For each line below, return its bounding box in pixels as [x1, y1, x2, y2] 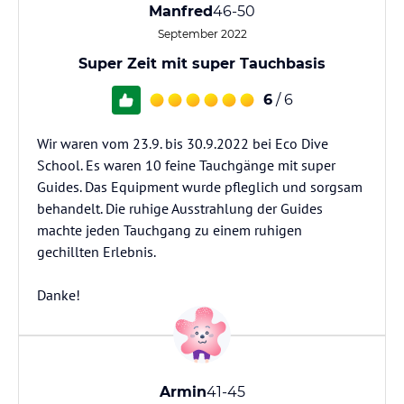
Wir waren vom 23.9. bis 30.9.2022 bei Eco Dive [37, 134, 328, 152]
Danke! [37, 286, 80, 304]
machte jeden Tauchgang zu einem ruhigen [37, 221, 302, 239]
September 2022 [157, 27, 247, 41]
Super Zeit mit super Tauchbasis [78, 55, 326, 72]
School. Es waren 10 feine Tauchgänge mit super [37, 156, 335, 174]
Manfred [149, 3, 213, 20]
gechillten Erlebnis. [37, 243, 156, 261]
